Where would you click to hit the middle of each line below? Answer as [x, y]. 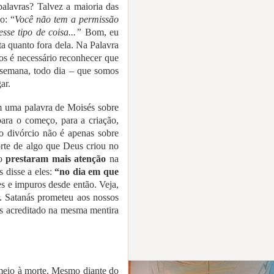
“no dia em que [87, 172]
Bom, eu [102, 32]
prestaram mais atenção [56, 159]
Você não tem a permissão [67, 20]
